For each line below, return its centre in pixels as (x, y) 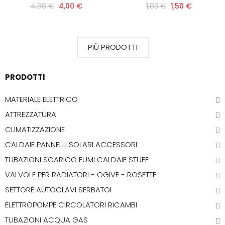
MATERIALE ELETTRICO (41, 99)
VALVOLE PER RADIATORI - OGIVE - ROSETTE (81, 175)
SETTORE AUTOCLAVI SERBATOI (58, 190)
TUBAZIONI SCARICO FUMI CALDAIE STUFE (77, 159)
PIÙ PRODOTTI (113, 47)
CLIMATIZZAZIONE (35, 129)
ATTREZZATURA (31, 114)
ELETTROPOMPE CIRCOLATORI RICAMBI (71, 205)
